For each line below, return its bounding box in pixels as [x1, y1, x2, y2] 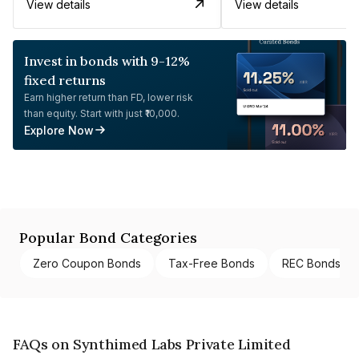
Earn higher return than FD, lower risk [24, 91, 193, 103]
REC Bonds [282, 256, 341, 270]
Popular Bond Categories [19, 228, 197, 247]
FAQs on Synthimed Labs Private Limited [13, 334, 291, 353]
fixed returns [24, 71, 106, 88]
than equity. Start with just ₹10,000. [24, 107, 179, 119]
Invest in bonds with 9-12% [24, 52, 190, 69]
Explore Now [24, 123, 94, 137]
